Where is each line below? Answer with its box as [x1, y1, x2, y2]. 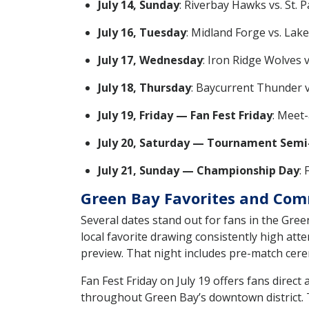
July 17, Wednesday [98, 52, 203, 68]
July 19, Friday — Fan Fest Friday [98, 107, 272, 123]
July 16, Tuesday [98, 24, 186, 40]
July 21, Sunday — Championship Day [98, 162, 299, 178]
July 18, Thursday [98, 79, 191, 95]
